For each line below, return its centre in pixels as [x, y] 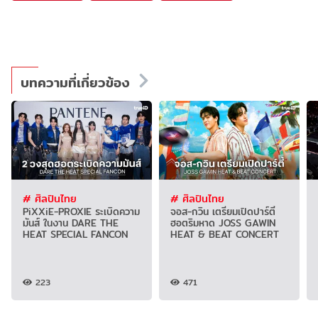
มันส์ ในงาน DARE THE [70, 223]
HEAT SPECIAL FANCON [75, 234]
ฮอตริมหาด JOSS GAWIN [223, 223]
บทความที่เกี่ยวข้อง [75, 82]
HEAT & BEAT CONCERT [224, 234]
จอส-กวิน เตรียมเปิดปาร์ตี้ [223, 211]
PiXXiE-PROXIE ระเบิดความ [81, 211]
